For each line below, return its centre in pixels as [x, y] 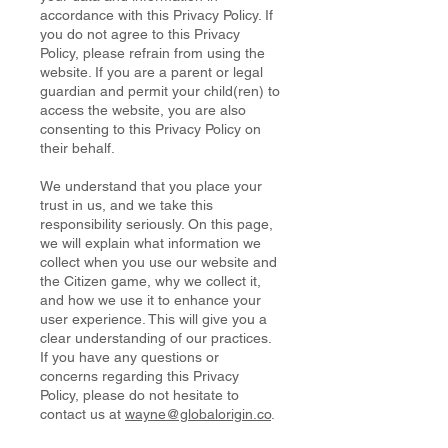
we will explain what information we [150, 243]
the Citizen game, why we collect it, [150, 281]
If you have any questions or [129, 357]
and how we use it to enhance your [150, 300]
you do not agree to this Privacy [140, 34]
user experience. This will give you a [153, 319]
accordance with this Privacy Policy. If [156, 15]
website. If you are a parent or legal [151, 72]
